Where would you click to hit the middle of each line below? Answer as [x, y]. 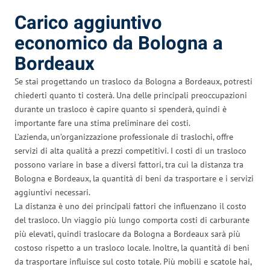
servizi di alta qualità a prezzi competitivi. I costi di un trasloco [130, 150]
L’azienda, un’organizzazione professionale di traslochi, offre [124, 137]
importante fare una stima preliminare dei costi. [102, 123]
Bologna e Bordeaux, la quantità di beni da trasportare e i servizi [134, 178]
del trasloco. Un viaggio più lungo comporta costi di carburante [132, 220]
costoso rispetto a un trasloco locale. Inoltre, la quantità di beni [132, 247]
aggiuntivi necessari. [52, 192]
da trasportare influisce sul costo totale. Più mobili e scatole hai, [133, 261]
